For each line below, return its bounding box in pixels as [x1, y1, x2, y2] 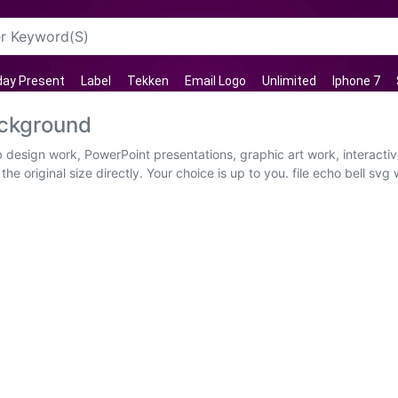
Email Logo [185, 74, 246, 88]
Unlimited [262, 74, 316, 88]
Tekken [127, 74, 169, 88]
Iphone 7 [332, 74, 380, 88]
